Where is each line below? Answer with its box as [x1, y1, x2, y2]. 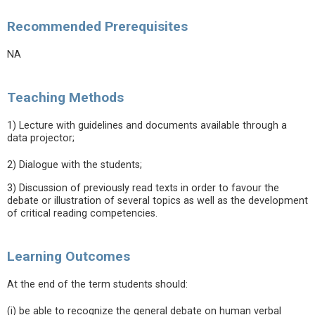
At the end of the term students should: [7, 278, 188, 290]
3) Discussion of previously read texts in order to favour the [7, 182, 279, 194]
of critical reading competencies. [7, 207, 160, 219]
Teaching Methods [7, 89, 124, 105]
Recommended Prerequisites [7, 18, 188, 34]
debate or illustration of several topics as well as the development [7, 195, 308, 207]
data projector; [7, 132, 75, 144]
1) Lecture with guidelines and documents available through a [7, 120, 287, 131]
